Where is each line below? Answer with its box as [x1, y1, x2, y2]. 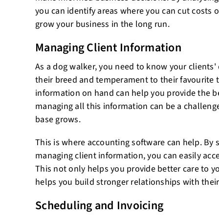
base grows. [35, 113, 81, 126]
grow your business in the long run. [35, 18, 170, 30]
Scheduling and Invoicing [35, 197, 163, 214]
